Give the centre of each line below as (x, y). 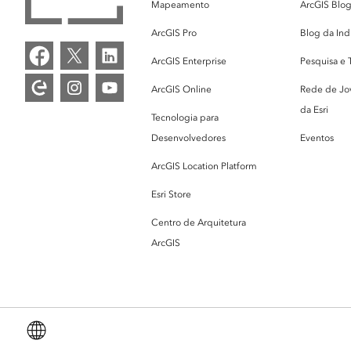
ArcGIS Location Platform (204, 166)
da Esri (314, 109)
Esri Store (171, 194)
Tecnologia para (185, 117)
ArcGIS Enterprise (189, 61)
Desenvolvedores (188, 138)
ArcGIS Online (181, 89)
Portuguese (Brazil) (101, 332)
